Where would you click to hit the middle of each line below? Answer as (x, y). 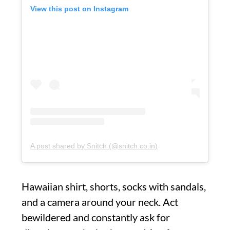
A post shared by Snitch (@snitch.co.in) (94, 146)
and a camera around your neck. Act (100, 202)
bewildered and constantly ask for (96, 217)
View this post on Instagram (79, 8)
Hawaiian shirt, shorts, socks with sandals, (114, 187)
